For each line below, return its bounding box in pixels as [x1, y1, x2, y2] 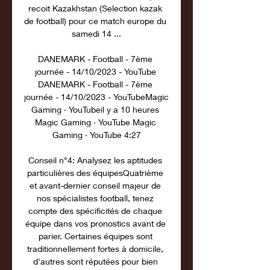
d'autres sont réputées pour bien [33, 256, 158, 266]
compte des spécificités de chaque [28, 206, 162, 216]
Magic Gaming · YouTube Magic [34, 117, 156, 127]
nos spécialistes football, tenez [37, 193, 154, 203]
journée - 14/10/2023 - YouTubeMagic [24, 92, 169, 102]
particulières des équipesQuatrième [27, 168, 163, 178]
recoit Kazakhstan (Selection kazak [28, 3, 162, 13]
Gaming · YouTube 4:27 [52, 130, 141, 140]
